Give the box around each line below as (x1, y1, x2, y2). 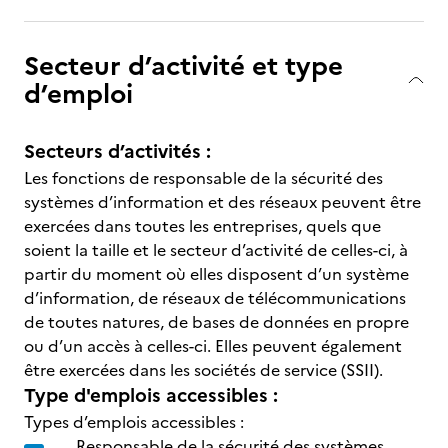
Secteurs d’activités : (24, 137, 211, 166)
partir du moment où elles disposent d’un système (24, 262, 409, 286)
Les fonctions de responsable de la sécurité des (24, 166, 383, 190)
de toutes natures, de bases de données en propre (24, 310, 409, 334)
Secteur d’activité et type (24, 46, 343, 85)
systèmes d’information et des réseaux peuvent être (24, 190, 421, 214)
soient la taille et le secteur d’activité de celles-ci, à (24, 238, 408, 262)
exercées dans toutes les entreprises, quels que (24, 214, 381, 238)
